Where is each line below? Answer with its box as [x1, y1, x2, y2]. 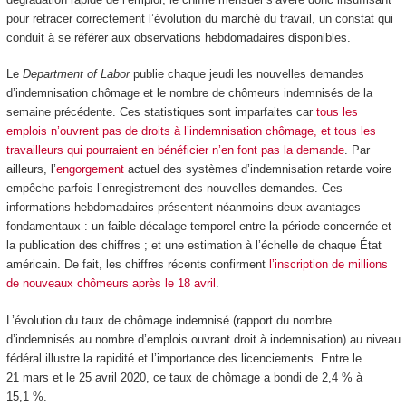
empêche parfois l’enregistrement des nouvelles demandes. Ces [5, 181, 343, 196]
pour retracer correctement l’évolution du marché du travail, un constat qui [5, 11, 393, 25]
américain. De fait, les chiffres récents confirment [5, 257, 269, 272]
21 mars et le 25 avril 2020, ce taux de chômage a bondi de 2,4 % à [5, 370, 362, 384]
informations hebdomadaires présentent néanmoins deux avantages [5, 200, 361, 215]
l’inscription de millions [268, 257, 388, 272]
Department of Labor [22, 67, 130, 82]
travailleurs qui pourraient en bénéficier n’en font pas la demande [5, 143, 344, 158]
